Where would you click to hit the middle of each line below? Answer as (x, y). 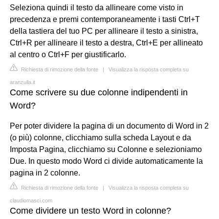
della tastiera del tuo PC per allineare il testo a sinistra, (104, 31)
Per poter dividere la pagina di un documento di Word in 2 (109, 126)
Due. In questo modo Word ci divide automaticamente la (106, 161)
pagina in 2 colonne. (45, 173)
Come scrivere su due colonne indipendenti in (99, 92)
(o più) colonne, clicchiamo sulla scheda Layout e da (100, 137)
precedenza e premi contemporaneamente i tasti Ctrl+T (105, 19)
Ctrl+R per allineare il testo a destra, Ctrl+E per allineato (106, 43)
